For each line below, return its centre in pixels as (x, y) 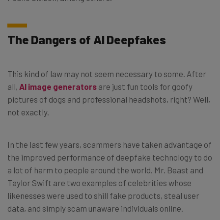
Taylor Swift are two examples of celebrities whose (99, 182)
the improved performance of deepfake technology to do (110, 157)
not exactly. (28, 112)
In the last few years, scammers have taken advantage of (110, 144)
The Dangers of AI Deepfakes (87, 39)
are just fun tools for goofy (145, 86)
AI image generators (58, 86)
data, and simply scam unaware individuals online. (95, 208)
